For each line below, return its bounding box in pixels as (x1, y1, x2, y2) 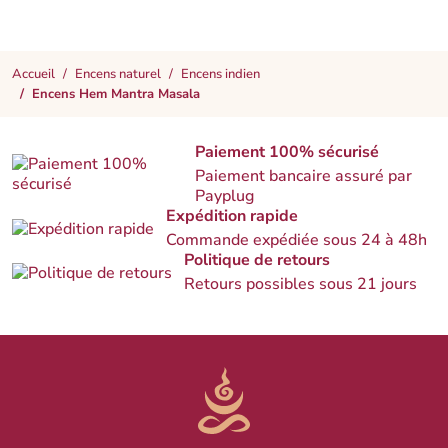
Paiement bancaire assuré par (195, 165, 413, 188)
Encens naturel (75, 64, 161, 83)
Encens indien (181, 64, 260, 83)
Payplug (195, 185, 255, 208)
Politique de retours (184, 249, 330, 272)
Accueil (12, 64, 55, 83)
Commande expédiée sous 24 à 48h (166, 229, 427, 252)
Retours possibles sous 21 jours (184, 273, 417, 296)
